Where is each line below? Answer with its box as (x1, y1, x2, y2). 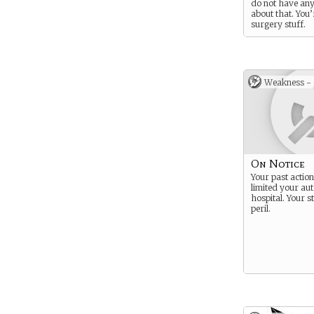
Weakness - (264, 77, 311, 88)
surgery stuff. (251, 19, 306, 29)
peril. (251, 203, 271, 214)
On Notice (251, 157, 305, 170)
